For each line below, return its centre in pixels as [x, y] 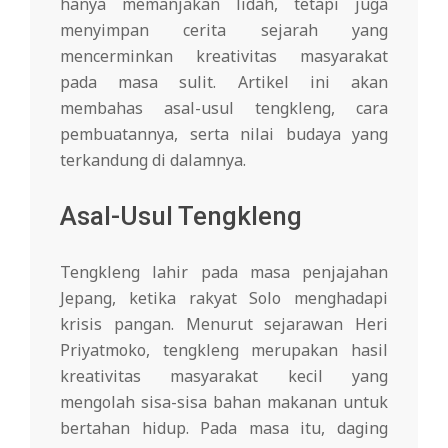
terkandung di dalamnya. [153, 160]
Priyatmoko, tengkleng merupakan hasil [224, 350]
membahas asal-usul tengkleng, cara [224, 108]
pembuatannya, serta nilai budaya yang [224, 134]
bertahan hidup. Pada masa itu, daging [224, 428]
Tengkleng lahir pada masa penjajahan [224, 272]
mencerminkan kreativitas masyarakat [224, 56]
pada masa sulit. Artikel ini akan [224, 82]
